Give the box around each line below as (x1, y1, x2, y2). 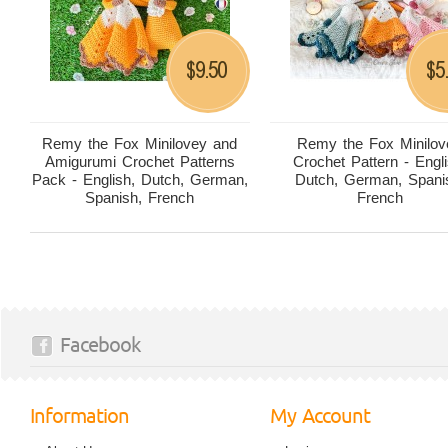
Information (30, 404, 129, 429)
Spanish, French (85, 189, 195, 206)
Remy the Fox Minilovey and (42, 135, 238, 152)
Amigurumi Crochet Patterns (45, 153, 235, 170)
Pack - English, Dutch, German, (32, 171, 248, 188)
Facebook (60, 333, 141, 358)
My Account (270, 404, 370, 429)
